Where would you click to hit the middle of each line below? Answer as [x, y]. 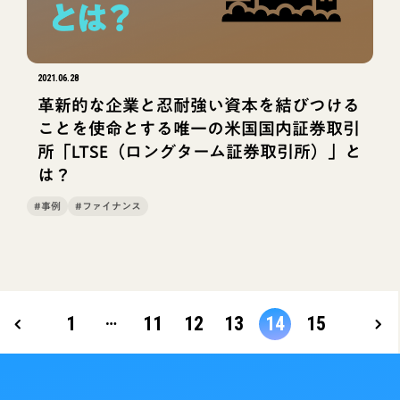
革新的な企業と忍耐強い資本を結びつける [198, 104]
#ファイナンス [108, 207]
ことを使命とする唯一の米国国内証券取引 [198, 128]
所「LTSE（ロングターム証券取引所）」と [199, 151]
